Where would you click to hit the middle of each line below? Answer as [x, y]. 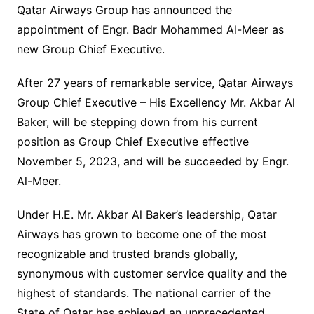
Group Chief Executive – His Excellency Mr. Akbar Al [156, 102]
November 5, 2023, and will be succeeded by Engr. [152, 161]
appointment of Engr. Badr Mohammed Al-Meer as [150, 29]
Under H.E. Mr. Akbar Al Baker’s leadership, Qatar [146, 214]
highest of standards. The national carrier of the [143, 293]
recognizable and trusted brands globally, [127, 253]
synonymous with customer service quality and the [151, 273]
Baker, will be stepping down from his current [137, 122]
